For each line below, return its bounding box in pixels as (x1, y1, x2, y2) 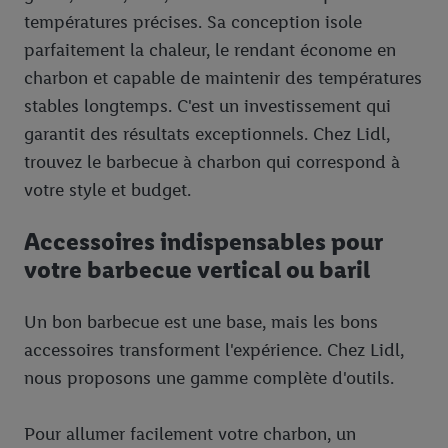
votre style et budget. (24, 179, 191, 202)
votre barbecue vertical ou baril (24, 255, 370, 285)
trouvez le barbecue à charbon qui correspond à (24, 151, 400, 174)
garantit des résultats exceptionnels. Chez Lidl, (24, 123, 390, 146)
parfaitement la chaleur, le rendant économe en (24, 39, 396, 62)
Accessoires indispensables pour (24, 227, 383, 257)
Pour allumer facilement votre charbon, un (24, 423, 356, 446)
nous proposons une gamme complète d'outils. (24, 367, 394, 390)
